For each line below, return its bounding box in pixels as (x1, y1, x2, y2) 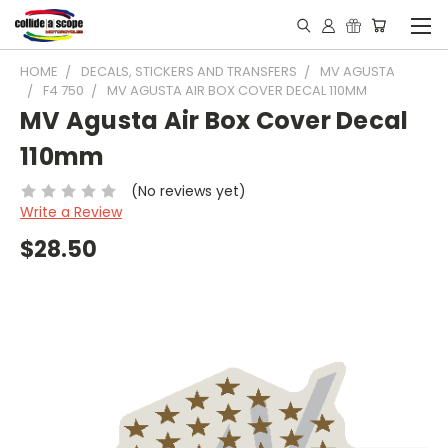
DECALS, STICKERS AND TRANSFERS (81, 62, 297, 81)
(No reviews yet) (130, 180, 246, 201)
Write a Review (20, 201, 122, 222)
